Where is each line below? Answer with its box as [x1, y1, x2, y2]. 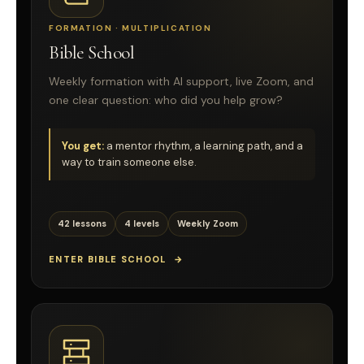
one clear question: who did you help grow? [49, 93, 283, 108]
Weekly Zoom [177, 217, 238, 229]
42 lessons [58, 217, 106, 229]
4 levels [124, 217, 159, 229]
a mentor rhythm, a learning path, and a [104, 138, 303, 153]
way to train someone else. [62, 154, 197, 169]
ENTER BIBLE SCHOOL [49, 253, 167, 265]
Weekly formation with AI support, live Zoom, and [49, 74, 314, 89]
